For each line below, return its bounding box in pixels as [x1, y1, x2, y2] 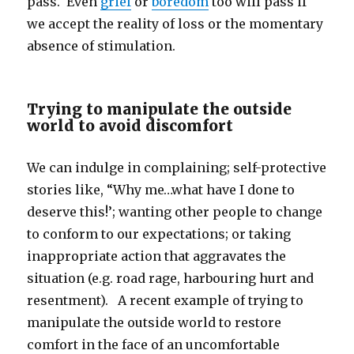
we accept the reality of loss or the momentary [27, 16, 324, 32]
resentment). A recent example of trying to [27, 292, 304, 309]
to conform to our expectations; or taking [27, 226, 292, 243]
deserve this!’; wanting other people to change [27, 204, 323, 220]
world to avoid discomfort [27, 116, 234, 136]
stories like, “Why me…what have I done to [27, 182, 296, 198]
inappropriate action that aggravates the [27, 248, 287, 265]
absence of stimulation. [27, 38, 176, 55]
